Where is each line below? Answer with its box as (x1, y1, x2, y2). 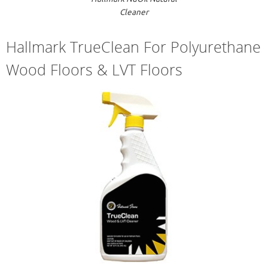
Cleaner (120, 7, 148, 17)
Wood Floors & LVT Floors (6, 59, 182, 80)
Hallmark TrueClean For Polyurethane (6, 36, 261, 57)
